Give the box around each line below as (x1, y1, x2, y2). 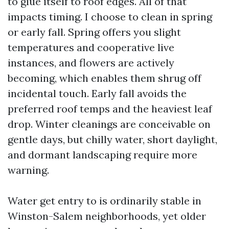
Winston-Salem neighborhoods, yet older (8, 210, 206, 222)
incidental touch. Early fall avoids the (8, 87, 187, 100)
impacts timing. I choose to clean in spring (8, 10, 212, 23)
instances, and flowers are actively (8, 56, 174, 69)
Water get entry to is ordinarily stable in (8, 194, 201, 207)
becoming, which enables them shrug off (8, 72, 201, 84)
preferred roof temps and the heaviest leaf (8, 102, 212, 115)
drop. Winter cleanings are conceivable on (8, 118, 211, 130)
